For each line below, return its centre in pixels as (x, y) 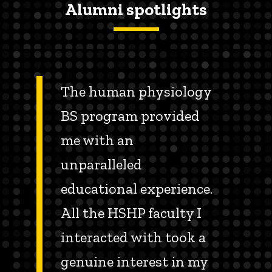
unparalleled (101, 164)
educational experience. (137, 188)
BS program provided (130, 115)
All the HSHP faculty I (131, 212)
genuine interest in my (134, 261)
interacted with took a (133, 237)
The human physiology (136, 91)
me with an (97, 140)
